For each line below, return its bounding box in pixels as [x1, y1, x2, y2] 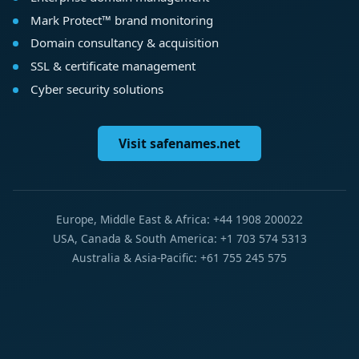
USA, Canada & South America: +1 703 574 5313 [52, 231, 307, 247]
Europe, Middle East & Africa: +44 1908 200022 [56, 212, 303, 228]
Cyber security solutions [30, 81, 163, 98]
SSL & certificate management [30, 58, 196, 75]
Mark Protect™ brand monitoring [30, 11, 213, 28]
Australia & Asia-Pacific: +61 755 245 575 [72, 250, 287, 266]
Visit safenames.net [119, 135, 240, 153]
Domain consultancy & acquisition [30, 34, 219, 51]
